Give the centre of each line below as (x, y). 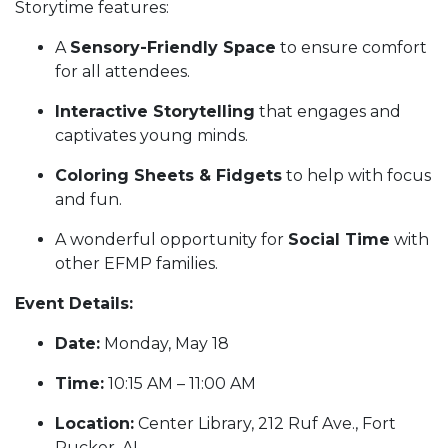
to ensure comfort (351, 48)
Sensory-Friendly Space (173, 48)
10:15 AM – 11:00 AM (180, 384)
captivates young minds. (151, 136)
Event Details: (74, 304)
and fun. (88, 200)
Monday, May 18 (164, 344)
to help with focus (356, 176)
